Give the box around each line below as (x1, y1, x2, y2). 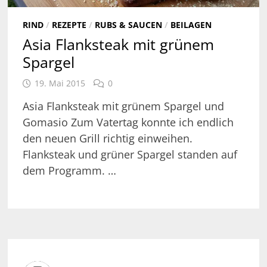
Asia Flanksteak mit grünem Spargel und (22, 99, 224, 114)
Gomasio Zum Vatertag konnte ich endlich (22, 115, 234, 130)
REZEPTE (51, 19, 86, 31)
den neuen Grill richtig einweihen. (22, 131, 193, 146)
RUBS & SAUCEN (94, 19, 162, 31)
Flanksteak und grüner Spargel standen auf (22, 147, 237, 162)
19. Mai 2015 (34, 77, 85, 89)
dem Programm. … (22, 163, 116, 178)
